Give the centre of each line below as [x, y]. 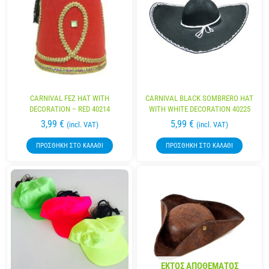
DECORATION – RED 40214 [70, 109]
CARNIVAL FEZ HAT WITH [70, 98]
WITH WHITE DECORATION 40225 [199, 109]
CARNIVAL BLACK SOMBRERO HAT [199, 98]
